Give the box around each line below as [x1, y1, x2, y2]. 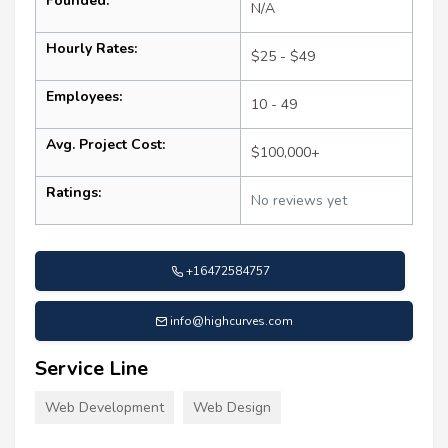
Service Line [35, 354, 148, 382]
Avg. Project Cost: [46, 134, 165, 154]
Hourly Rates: [46, 38, 137, 58]
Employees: [46, 86, 122, 106]
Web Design [193, 397, 271, 417]
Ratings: [46, 182, 101, 202]
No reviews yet [251, 190, 347, 210]
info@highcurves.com [170, 312, 293, 329]
